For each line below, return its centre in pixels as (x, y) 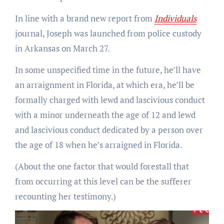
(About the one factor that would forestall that (102, 166)
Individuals (175, 18)
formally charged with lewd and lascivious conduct (110, 100)
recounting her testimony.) (65, 196)
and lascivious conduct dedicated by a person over (109, 130)
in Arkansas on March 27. (62, 48)
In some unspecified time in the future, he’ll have (108, 70)
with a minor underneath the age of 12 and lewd (105, 115)
